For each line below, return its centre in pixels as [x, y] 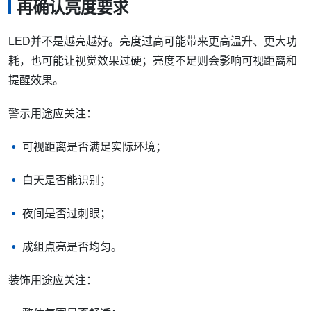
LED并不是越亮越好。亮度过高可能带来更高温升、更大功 [153, 41]
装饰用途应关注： [53, 280]
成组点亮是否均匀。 [72, 246]
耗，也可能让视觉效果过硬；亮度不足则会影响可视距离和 [153, 60]
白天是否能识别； [67, 180]
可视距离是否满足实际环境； [94, 146]
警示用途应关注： [53, 113]
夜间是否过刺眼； [67, 213]
